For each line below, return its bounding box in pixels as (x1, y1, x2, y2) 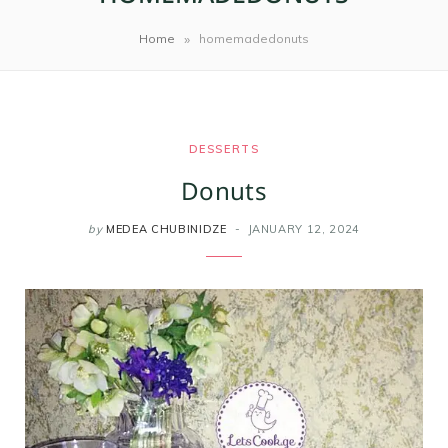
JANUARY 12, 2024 (247, 221, 361, 236)
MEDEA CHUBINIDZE (105, 221, 227, 236)
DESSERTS (188, 141, 260, 156)
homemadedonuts (199, 31, 309, 47)
